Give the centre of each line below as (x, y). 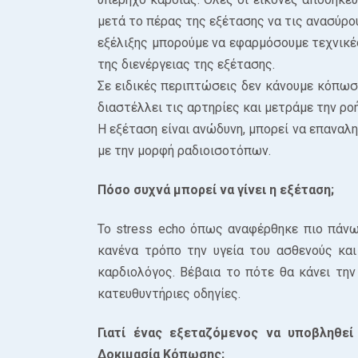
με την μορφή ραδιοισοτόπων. (184, 151)
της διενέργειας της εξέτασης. (186, 64)
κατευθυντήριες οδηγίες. (169, 294)
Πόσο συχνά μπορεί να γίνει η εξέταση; (216, 190)
